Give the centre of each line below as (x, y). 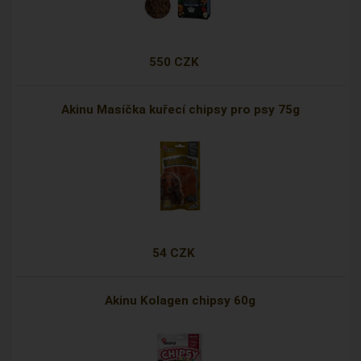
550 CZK (174, 62)
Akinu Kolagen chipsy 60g (180, 301)
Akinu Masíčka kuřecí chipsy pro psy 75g (180, 110)
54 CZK (174, 253)
